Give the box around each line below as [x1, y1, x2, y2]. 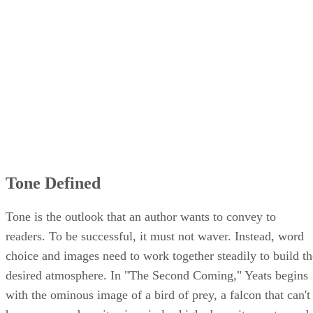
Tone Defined [6, 173, 101, 192]
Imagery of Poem [38, 13, 108, 24]
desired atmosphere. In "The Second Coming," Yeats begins [6, 268, 308, 282]
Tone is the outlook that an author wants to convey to [6, 209, 276, 224]
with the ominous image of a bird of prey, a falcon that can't [6, 287, 310, 302]
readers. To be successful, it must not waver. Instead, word [6, 228, 304, 243]
